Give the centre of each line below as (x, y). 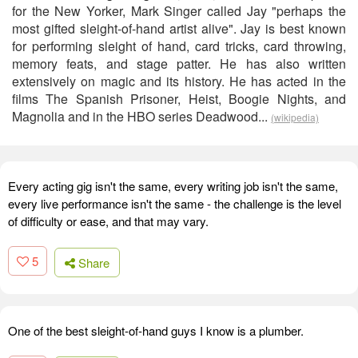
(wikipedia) (295, 117)
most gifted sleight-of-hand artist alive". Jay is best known (179, 28)
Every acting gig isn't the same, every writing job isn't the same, (173, 186)
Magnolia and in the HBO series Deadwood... (141, 116)
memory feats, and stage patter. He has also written (179, 64)
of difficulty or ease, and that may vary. (108, 221)
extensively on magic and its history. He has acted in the (179, 81)
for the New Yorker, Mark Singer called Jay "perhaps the (179, 11)
